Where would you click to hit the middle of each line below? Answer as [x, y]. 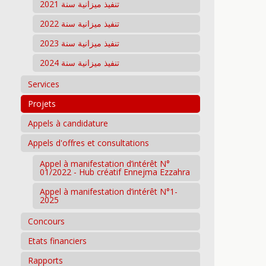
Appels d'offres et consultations [88, 143]
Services [44, 84]
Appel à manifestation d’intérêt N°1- [109, 191]
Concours [46, 221]
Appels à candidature [68, 123]
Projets [42, 104]
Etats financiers [57, 241]
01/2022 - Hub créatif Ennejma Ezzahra [115, 172]
